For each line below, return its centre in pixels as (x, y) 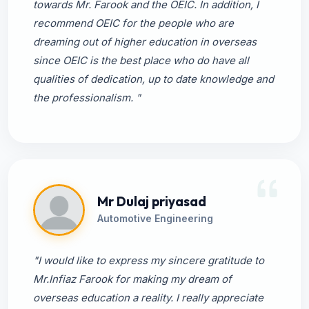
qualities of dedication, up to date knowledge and (153, 79)
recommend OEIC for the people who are (133, 23)
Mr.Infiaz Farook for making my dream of (132, 279)
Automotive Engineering (155, 218)
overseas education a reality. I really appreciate (148, 298)
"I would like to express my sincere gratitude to (149, 260)
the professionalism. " (87, 98)
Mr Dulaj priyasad (152, 201)
